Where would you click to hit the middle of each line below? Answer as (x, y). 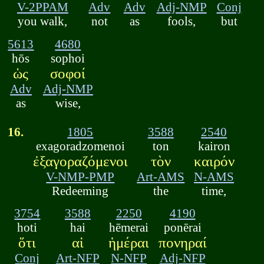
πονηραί (182, 243)
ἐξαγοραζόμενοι (80, 161)
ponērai (182, 227)
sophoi (68, 58)
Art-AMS (161, 176)
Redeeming (80, 190)
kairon (214, 146)
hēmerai (129, 227)
